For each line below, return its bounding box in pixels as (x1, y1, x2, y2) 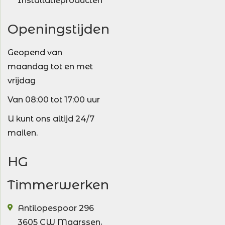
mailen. (8, 128, 38, 138)
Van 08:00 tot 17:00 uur (8, 95, 100, 104)
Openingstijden (8, 21, 109, 37)
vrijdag (8, 76, 36, 85)
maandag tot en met (8, 62, 93, 71)
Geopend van (8, 48, 62, 57)
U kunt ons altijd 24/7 (8, 114, 94, 124)
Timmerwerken (8, 177, 109, 193)
